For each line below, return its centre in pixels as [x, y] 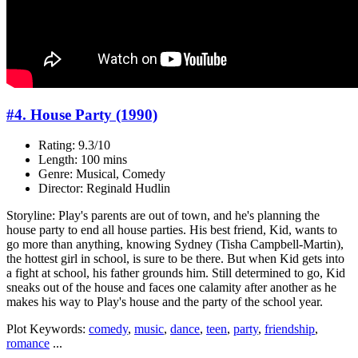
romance [28, 344]
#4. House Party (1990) [82, 114]
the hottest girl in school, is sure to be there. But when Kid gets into [175, 259]
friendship [290, 329]
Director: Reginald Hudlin [104, 189]
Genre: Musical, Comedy [102, 174]
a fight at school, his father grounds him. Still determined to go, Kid [176, 273]
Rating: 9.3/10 [74, 145]
